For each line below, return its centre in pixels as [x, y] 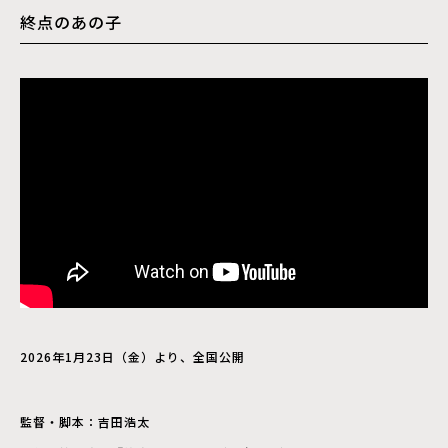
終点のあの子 [71, 21]
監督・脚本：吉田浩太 [85, 421]
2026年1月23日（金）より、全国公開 [132, 356]
